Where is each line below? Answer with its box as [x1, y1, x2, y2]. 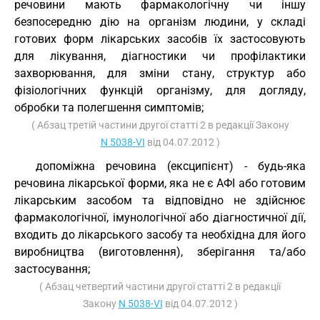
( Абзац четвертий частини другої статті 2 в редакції [39, 281, 281, 292]
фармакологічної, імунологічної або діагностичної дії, [14, 211, 306, 224]
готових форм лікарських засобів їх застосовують [14, 32, 306, 46]
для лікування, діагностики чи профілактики [14, 49, 306, 63]
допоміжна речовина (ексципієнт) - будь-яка [36, 159, 306, 173]
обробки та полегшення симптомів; [14, 101, 204, 114]
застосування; [14, 262, 90, 276]
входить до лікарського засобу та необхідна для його [14, 228, 306, 241]
